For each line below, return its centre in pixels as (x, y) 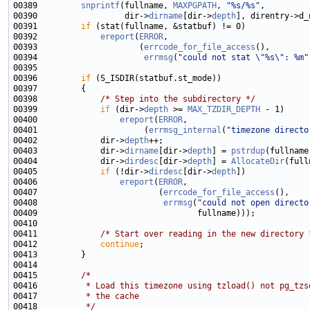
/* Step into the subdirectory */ (178, 99)
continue (120, 245)
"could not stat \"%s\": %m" (243, 58)
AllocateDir (258, 162)
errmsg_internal (185, 130)
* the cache (91, 297)
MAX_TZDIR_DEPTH (224, 110)
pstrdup (248, 151)
